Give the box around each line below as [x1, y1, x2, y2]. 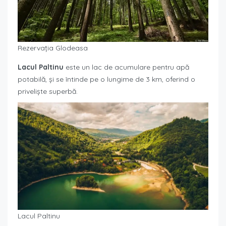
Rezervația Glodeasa [18, 43, 88, 52]
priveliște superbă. [18, 87, 78, 96]
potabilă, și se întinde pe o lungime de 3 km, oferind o [18, 75, 195, 84]
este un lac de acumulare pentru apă [64, 63, 189, 72]
